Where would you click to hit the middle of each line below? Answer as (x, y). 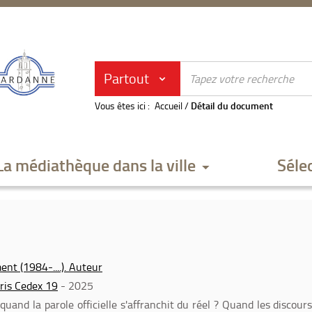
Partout (126, 78)
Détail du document (232, 106)
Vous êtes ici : (122, 106)
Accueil (169, 106)
